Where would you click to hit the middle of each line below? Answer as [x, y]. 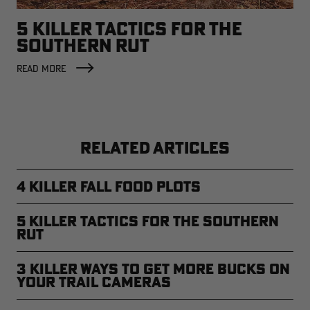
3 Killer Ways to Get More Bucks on [153, 269]
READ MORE [41, 69]
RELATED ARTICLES [155, 148]
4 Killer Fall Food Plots [109, 186]
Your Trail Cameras [94, 282]
